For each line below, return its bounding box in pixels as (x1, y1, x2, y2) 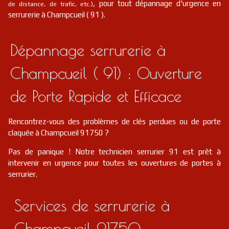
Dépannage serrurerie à (10, 41, 166, 59)
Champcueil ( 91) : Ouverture (10, 64, 202, 82)
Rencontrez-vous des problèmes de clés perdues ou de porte (8, 117, 221, 126)
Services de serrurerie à (14, 196, 170, 214)
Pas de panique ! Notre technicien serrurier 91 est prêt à (8, 147, 221, 156)
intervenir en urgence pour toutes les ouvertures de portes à (8, 158, 221, 167)
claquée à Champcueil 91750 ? (8, 128, 109, 137)
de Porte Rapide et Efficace (10, 87, 181, 105)
